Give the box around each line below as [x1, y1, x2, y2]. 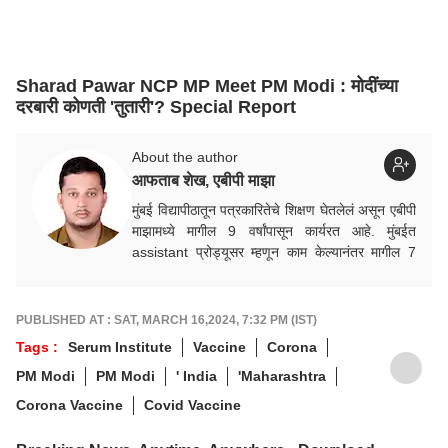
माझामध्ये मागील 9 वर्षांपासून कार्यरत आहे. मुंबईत [132, 222, 416, 239]
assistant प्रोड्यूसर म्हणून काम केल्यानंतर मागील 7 [132, 243, 416, 260]
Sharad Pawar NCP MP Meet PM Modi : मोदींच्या [16, 75, 398, 96]
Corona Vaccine [16, 396, 123, 413]
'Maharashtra [238, 367, 326, 384]
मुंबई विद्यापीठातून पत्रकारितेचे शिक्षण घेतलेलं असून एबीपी [132, 201, 416, 218]
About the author [132, 148, 238, 165]
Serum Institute [68, 338, 172, 355]
